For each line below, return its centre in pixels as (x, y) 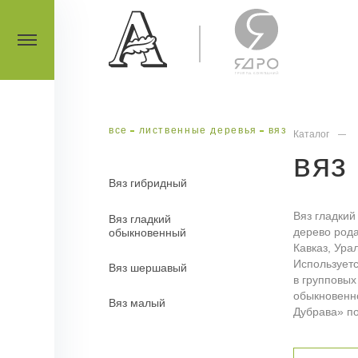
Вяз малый (137, 304)
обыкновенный (148, 233)
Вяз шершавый (148, 268)
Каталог (312, 135)
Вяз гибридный (148, 184)
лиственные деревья (198, 131)
